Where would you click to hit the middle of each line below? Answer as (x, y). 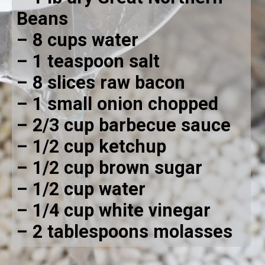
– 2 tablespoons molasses (125, 232)
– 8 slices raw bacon (104, 83)
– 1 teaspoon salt (88, 62)
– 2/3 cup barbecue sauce (124, 125)
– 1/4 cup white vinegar (114, 211)
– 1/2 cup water (81, 189)
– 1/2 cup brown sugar (110, 168)
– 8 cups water (78, 40)
